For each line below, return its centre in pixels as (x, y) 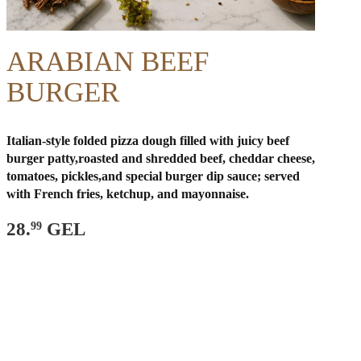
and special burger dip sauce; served (200, 176)
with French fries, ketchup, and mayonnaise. (127, 193)
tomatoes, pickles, (54, 176)
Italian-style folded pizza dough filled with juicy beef (147, 140)
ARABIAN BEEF (107, 61)
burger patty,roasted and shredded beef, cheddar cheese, (160, 158)
